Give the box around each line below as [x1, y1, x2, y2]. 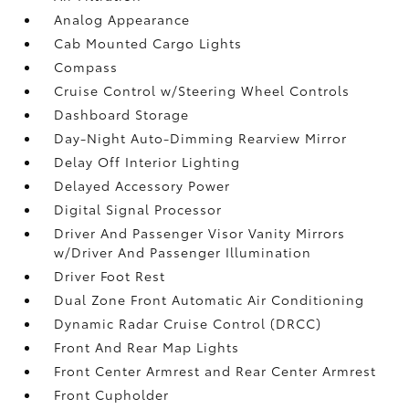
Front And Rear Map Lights [54, 337, 240, 356]
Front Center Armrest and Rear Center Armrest [54, 361, 377, 380]
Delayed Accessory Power [54, 175, 231, 194]
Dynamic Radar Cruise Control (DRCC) [54, 313, 322, 332]
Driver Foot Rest [54, 266, 166, 285]
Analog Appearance [54, 9, 191, 28]
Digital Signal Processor [54, 199, 223, 218]
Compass [54, 57, 119, 76]
